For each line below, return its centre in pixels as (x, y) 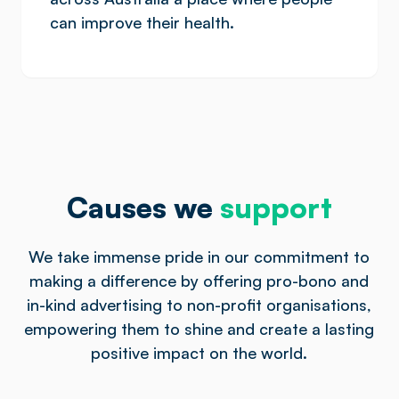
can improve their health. (142, 22)
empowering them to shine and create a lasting (199, 329)
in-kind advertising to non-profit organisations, (199, 305)
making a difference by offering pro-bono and (199, 281)
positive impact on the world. (199, 353)
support (276, 208)
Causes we (143, 208)
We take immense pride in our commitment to (199, 256)
